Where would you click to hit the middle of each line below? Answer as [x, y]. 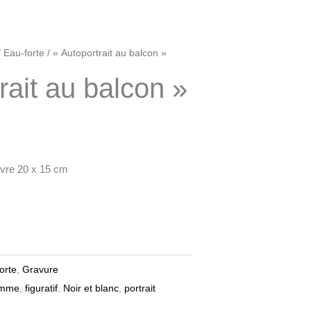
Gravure [40, 269]
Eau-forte [24, 53]
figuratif [41, 288]
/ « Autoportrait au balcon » [106, 53]
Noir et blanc [91, 288]
